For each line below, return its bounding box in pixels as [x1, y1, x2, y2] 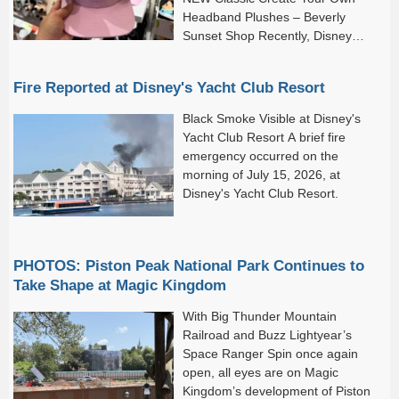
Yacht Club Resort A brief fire [183, 129, 346, 144]
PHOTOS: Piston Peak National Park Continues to [13, 257, 364, 273]
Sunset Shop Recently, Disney [183, 28, 352, 43]
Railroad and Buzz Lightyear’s [183, 328, 352, 342]
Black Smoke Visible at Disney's [183, 110, 361, 126]
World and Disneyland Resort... [183, 46, 358, 61]
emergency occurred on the [183, 148, 338, 163]
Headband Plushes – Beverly [183, 9, 346, 24]
